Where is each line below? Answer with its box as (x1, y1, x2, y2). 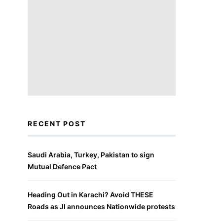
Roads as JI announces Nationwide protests (28, 202, 175, 211)
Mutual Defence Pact (28, 162, 97, 171)
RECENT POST (28, 119, 86, 128)
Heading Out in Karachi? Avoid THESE (28, 190, 153, 199)
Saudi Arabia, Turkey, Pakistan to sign (28, 150, 154, 159)
